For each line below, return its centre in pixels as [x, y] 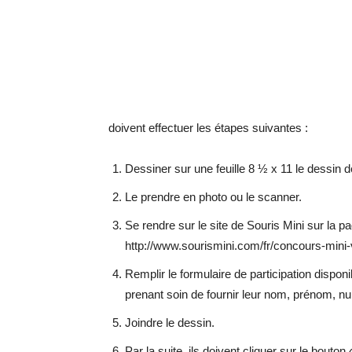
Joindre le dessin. [170, 323]
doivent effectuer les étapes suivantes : [208, 128]
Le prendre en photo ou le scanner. [213, 197]
